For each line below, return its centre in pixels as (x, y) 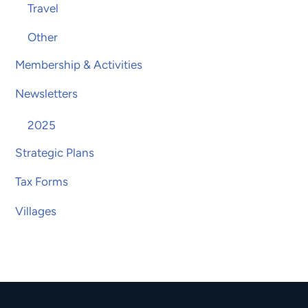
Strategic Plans (55, 152)
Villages (36, 211)
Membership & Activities (79, 64)
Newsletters (47, 94)
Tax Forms (42, 182)
